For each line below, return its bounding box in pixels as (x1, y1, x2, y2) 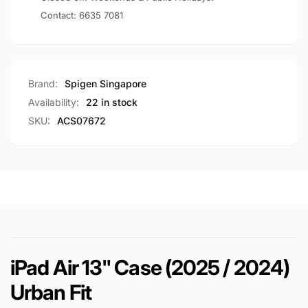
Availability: (28, 96, 79, 108)
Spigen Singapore (65, 78, 146, 89)
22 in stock (86, 96, 137, 108)
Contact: (41, 10, 79, 21)
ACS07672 (57, 115, 106, 126)
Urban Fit (10, 280, 91, 305)
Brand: (28, 78, 58, 89)
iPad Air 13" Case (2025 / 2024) (10, 255, 290, 280)
